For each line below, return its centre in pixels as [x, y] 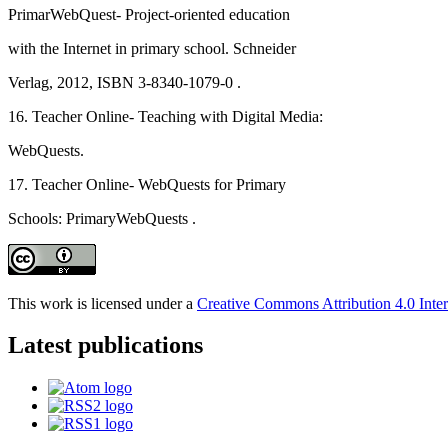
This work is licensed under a [102, 303]
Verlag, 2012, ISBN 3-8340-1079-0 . [124, 82]
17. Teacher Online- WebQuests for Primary [147, 184]
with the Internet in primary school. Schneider [152, 48]
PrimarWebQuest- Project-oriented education [149, 14]
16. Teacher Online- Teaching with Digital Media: [165, 116]
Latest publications [105, 345]
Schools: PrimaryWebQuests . [102, 218]
